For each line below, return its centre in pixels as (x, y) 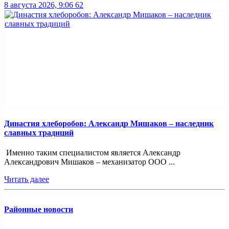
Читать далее (27, 179)
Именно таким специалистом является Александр (92, 153)
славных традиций (39, 132)
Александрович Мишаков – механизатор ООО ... (89, 162)
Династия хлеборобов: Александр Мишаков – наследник (109, 123)
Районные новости (39, 210)
